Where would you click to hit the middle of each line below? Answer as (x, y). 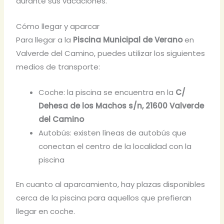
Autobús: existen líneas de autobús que (113, 132)
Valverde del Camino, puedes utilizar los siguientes (111, 53)
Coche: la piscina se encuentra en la (107, 92)
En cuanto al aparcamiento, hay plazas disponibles (111, 184)
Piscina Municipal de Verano (128, 39)
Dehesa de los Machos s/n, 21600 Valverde (121, 105)
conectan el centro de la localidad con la (115, 146)
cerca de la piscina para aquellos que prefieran (104, 198)
